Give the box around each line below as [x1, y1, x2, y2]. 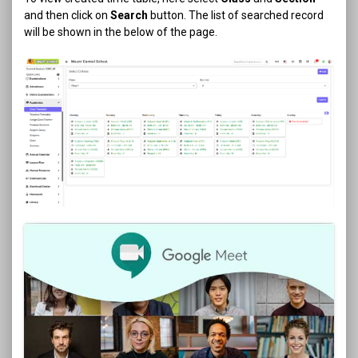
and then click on [24, 8, 110, 22]
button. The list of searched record [148, 8, 324, 22]
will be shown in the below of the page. [24, 25, 217, 38]
